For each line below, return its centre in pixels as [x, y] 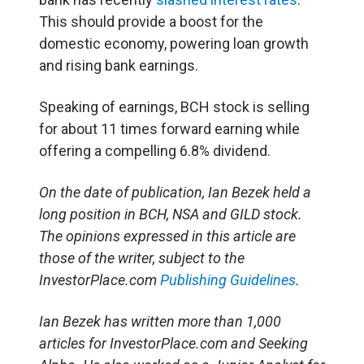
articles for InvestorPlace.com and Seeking [173, 343]
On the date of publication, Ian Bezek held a [175, 192]
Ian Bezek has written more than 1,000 [160, 321]
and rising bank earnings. [119, 65]
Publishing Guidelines [228, 279]
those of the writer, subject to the [142, 258]
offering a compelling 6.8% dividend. [155, 150]
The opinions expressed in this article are [167, 236]
